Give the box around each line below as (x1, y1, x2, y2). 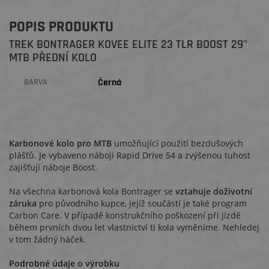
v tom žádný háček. (9, 234, 86, 245)
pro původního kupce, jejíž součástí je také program (39, 198, 247, 209)
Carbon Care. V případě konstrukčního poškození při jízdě (9, 210, 241, 221)
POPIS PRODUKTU (9, 17, 113, 37)
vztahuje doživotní (175, 186, 252, 197)
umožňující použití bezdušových (114, 138, 243, 149)
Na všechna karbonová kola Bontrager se (9, 186, 173, 197)
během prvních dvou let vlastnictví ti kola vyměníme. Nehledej (9, 222, 259, 233)
